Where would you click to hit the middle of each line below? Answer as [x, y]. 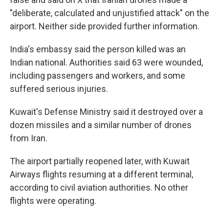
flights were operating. [53, 201]
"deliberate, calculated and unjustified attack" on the [109, 13]
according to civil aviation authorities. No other [99, 187]
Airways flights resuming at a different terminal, [101, 174]
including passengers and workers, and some [98, 76]
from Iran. [29, 138]
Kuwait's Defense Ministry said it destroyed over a [106, 112]
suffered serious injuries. [59, 89]
